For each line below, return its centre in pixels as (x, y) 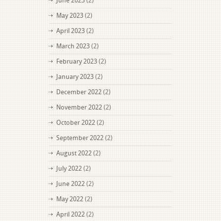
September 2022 (80, 138)
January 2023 (75, 77)
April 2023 (71, 31)
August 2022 (74, 153)
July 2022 (69, 168)
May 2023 (70, 16)
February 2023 (77, 61)
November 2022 (79, 107)
